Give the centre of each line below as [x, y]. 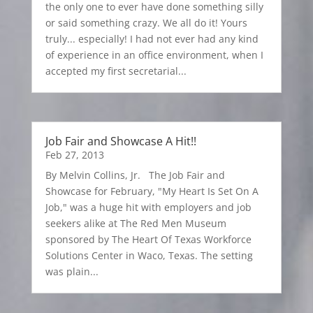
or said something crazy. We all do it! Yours [146, 23]
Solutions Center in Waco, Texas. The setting [149, 256]
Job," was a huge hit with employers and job [148, 208]
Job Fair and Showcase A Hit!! [121, 141]
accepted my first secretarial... [116, 71]
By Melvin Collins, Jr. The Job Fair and [135, 175]
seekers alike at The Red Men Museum [136, 224]
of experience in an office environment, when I [154, 55]
